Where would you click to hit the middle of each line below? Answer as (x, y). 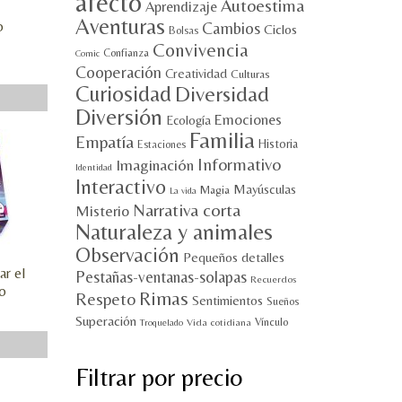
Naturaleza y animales (174, 232)
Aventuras (120, 26)
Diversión (118, 117)
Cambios (231, 28)
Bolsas (183, 31)
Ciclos (280, 29)
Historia (278, 144)
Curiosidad (123, 94)
